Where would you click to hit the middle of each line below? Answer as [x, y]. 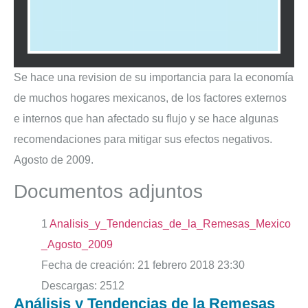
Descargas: [69, 286]
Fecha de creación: [88, 265]
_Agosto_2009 [77, 245]
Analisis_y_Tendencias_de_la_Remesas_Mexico [170, 224]
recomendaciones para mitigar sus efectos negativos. [143, 139]
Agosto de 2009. [54, 159]
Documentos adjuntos [108, 192]
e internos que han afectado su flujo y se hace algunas [146, 118]
